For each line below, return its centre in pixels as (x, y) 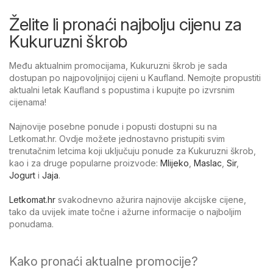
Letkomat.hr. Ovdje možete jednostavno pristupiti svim (117, 138)
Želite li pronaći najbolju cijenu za (125, 24)
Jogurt (22, 175)
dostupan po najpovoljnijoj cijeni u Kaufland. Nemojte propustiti (135, 77)
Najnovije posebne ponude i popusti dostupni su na (113, 126)
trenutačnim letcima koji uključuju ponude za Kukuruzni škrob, (133, 151)
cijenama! (28, 102)
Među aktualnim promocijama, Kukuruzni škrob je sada (118, 65)
